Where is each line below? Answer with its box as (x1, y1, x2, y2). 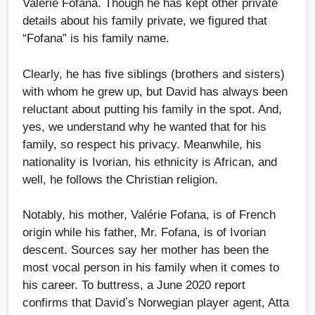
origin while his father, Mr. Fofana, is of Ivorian (22, 226, 266, 240)
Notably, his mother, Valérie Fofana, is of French (22, 208, 276, 222)
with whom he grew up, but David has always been (22, 84, 288, 98)
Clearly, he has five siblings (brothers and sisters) (22, 67, 285, 81)
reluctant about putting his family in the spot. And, (22, 102, 282, 116)
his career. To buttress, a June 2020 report (22, 278, 245, 292)
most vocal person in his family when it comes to (22, 261, 279, 275)
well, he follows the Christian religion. (22, 172, 218, 186)
